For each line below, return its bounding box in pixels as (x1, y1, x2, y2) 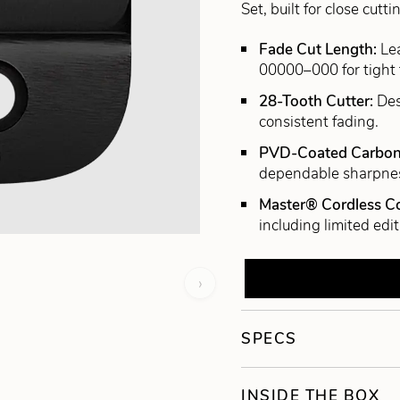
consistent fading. (259, 112, 379, 133)
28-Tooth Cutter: (259, 91, 378, 112)
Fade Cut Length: (259, 39, 381, 61)
